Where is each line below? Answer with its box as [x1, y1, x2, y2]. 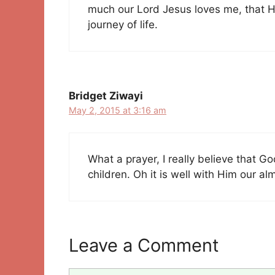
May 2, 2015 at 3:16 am [69, 105, 166, 116]
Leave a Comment [69, 234, 219, 257]
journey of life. [88, 18, 158, 31]
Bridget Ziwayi [69, 90, 143, 103]
